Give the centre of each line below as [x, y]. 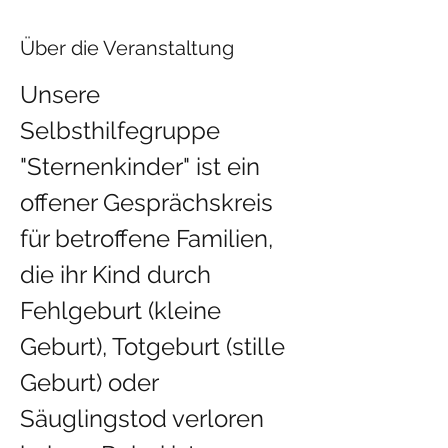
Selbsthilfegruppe [123, 130]
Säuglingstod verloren [145, 418]
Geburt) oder [92, 382]
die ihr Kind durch [118, 274]
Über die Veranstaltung [127, 48]
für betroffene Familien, [149, 238]
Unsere [63, 94]
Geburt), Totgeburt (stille [155, 346]
